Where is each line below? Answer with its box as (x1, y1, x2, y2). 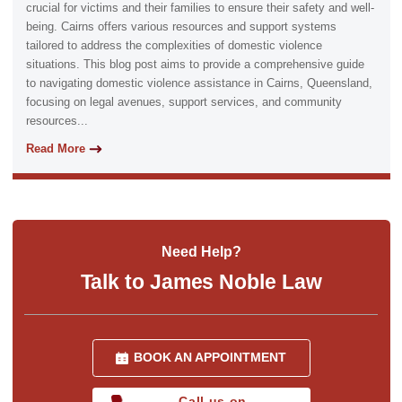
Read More (25, 142, 85, 155)
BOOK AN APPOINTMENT (133, 350, 286, 364)
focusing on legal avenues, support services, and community (25, 96, 342, 109)
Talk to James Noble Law (80, 269, 322, 293)
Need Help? (161, 243, 241, 260)
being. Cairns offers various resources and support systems (25, 21, 336, 34)
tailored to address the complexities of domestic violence (25, 39, 322, 53)
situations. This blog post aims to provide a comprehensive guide (25, 58, 364, 72)
